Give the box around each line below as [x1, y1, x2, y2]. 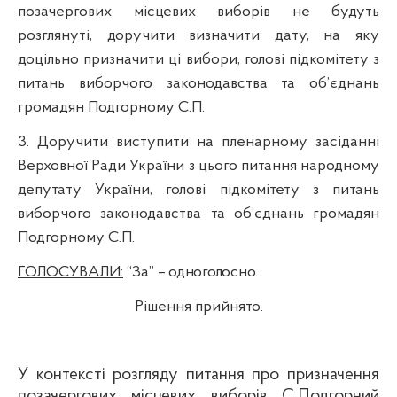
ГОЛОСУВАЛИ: [18, 263, 123, 281]
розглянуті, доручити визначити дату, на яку [18, 27, 379, 44]
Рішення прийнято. [134, 298, 263, 315]
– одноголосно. [154, 263, 258, 281]
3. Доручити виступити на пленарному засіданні [18, 133, 379, 151]
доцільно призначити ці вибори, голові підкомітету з [18, 51, 379, 68]
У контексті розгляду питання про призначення [18, 365, 379, 384]
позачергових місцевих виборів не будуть [18, 3, 379, 20]
